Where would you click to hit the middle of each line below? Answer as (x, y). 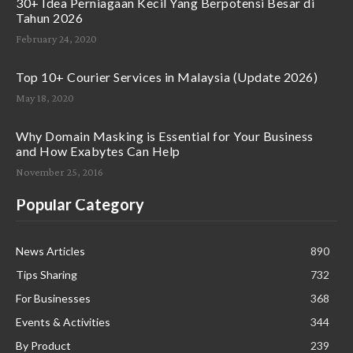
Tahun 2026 (49, 18)
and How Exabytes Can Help (98, 151)
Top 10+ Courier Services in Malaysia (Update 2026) (167, 77)
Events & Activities (63, 322)
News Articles (50, 251)
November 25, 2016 (59, 172)
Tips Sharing (46, 275)
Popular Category (80, 204)
